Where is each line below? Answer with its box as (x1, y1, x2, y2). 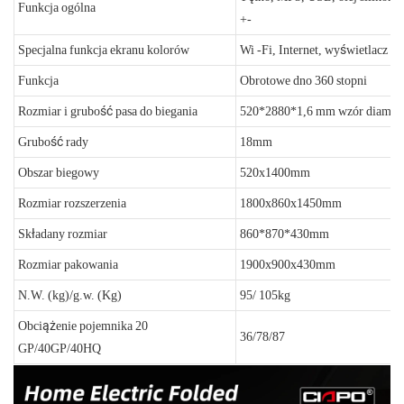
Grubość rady (18, 133, 88, 149)
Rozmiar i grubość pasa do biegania (18, 103, 197, 118)
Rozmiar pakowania (18, 256, 118, 271)
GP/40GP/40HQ (18, 340, 101, 355)
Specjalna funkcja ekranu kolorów (18, 41, 189, 57)
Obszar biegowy (18, 164, 99, 179)
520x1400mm (240, 164, 310, 179)
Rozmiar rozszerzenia (18, 195, 126, 210)
